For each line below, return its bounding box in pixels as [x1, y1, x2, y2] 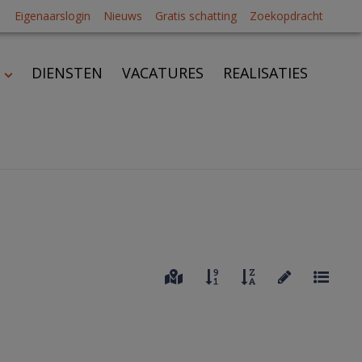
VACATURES [122, 62, 204, 82]
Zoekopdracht [250, 8, 323, 23]
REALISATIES [223, 62, 309, 82]
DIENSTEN [32, 62, 103, 82]
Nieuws [103, 8, 142, 23]
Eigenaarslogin [15, 8, 90, 23]
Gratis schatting [155, 8, 237, 23]
